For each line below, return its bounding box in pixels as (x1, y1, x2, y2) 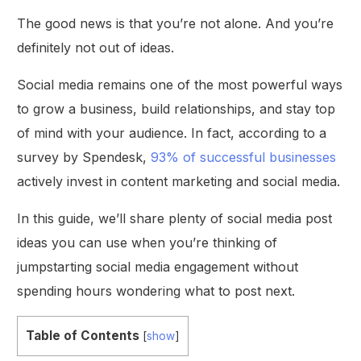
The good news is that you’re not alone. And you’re (17, 15, 334, 31)
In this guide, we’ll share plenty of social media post (17, 210, 333, 226)
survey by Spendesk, (17, 148, 151, 165)
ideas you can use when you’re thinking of (17, 234, 278, 251)
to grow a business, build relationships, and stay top (17, 100, 336, 117)
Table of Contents (26, 327, 140, 343)
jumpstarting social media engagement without (17, 258, 299, 275)
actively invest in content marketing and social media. (17, 172, 341, 189)
